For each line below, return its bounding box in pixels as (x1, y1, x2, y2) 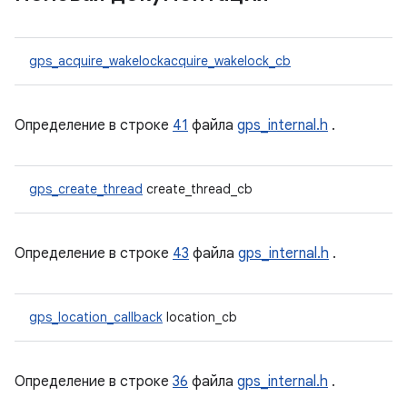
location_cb (163, 309, 237, 325)
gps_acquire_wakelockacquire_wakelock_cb (29, 53, 291, 69)
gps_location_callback (29, 309, 163, 325)
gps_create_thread (29, 181, 143, 197)
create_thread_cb (143, 181, 253, 197)
